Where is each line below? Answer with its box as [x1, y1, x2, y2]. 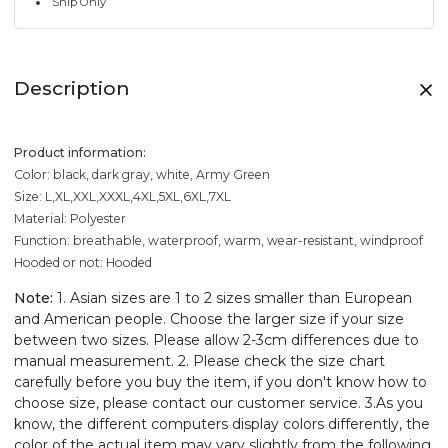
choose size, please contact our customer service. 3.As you [14, 394, 423, 413]
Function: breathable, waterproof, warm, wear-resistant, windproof [14, 233, 423, 249]
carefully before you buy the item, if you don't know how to [14, 373, 427, 392]
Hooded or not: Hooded [14, 255, 152, 271]
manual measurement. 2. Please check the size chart [14, 352, 385, 371]
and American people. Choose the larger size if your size [14, 310, 404, 329]
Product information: [14, 145, 146, 161]
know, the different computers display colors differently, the [14, 415, 430, 434]
